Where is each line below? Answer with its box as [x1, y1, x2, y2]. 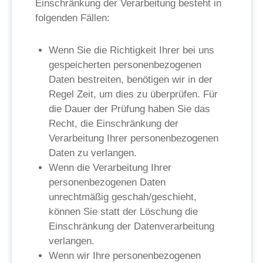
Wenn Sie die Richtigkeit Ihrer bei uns [49, 45, 214, 56]
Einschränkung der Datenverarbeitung [49, 221, 214, 232]
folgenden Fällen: [35, 12, 110, 23]
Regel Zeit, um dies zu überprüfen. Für [49, 89, 218, 100]
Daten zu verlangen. [49, 147, 137, 159]
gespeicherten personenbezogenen [49, 59, 201, 70]
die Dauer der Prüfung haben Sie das [49, 103, 210, 114]
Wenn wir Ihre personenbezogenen [49, 250, 201, 261]
